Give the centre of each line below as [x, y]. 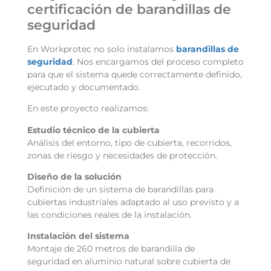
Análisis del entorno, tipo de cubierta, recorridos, [129, 142]
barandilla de [168, 249]
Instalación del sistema [78, 236]
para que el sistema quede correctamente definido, [135, 74]
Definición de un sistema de [87, 190]
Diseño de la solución [74, 177]
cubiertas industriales [73, 202]
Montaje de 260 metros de [84, 249]
